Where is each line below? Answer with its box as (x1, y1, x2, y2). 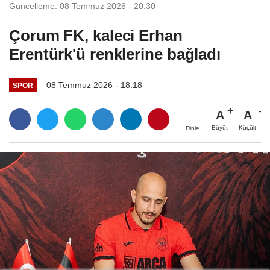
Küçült (239, 124, 256, 131)
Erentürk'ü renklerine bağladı (9, 45, 221, 63)
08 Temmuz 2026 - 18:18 (46, 80, 142, 90)
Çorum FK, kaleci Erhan (9, 26, 183, 45)
